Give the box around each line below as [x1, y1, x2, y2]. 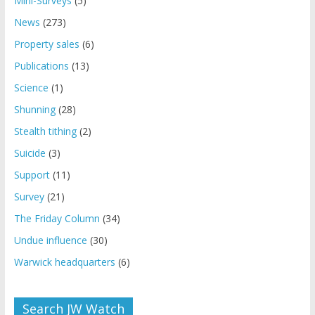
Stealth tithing [13, 124, 77, 138]
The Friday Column [13, 211, 100, 225]
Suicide [13, 146, 46, 160]
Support [13, 167, 50, 181]
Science [13, 80, 49, 94]
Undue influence [13, 233, 87, 247]
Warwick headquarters [13, 255, 115, 269]
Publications [13, 58, 69, 72]
